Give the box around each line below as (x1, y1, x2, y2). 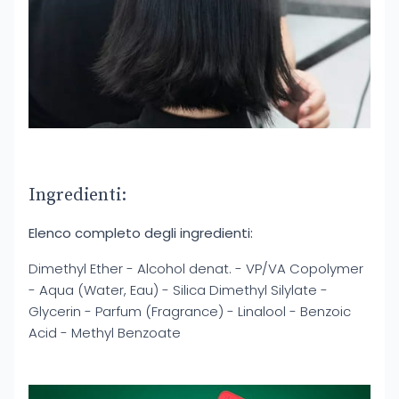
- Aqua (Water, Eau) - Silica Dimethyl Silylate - (28, 281, 328, 300)
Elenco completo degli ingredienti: (28, 224, 253, 243)
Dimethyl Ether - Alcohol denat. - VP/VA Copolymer (28, 259, 363, 279)
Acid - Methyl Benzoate (28, 323, 181, 343)
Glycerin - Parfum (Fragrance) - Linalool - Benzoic (28, 302, 351, 322)
